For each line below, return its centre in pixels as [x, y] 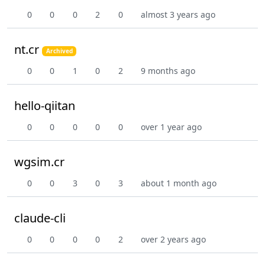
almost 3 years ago [178, 15]
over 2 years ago [173, 240]
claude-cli [40, 218]
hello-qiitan [45, 106]
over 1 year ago [171, 127]
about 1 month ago [179, 183]
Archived [59, 51]
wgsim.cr [39, 162]
